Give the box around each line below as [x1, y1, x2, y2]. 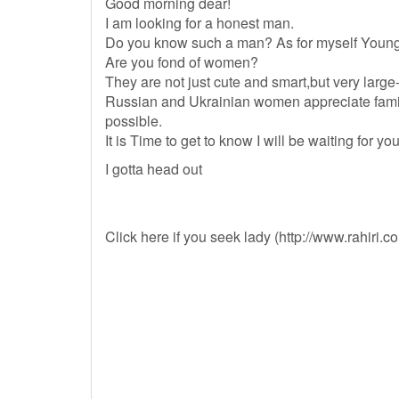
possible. [105, 110, 162, 131]
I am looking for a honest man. [105, 12, 294, 33]
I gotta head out [105, 159, 202, 179]
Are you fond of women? [105, 52, 258, 72]
